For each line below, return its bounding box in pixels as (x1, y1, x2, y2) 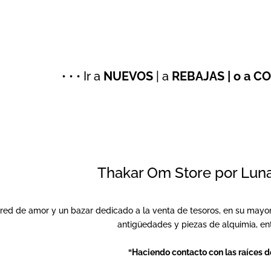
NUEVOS (103, 68, 153, 83)
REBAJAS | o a (172, 68, 253, 83)
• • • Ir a (62, 68, 103, 83)
